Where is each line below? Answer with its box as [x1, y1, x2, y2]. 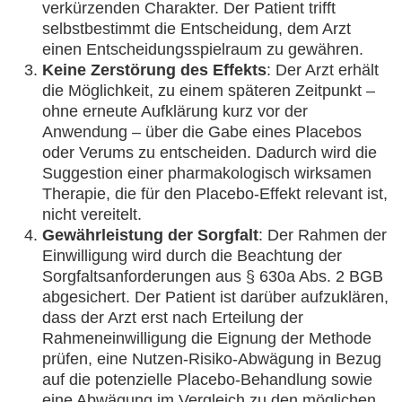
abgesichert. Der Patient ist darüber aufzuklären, [42, 288, 389, 306]
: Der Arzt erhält [267, 61, 379, 79]
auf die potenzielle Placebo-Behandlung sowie [42, 371, 372, 389]
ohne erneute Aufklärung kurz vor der [42, 102, 308, 120]
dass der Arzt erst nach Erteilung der [42, 309, 303, 327]
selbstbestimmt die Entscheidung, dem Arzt [42, 20, 351, 38]
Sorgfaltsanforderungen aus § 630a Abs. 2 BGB [42, 267, 383, 285]
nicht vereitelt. [42, 205, 142, 223]
